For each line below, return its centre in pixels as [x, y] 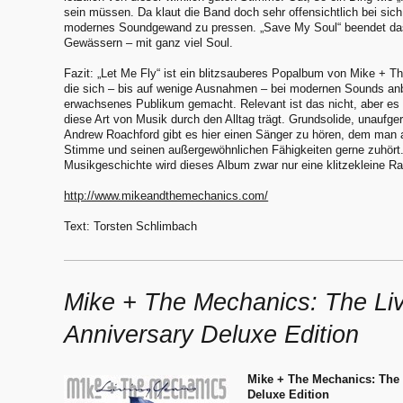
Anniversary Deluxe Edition [212, 335]
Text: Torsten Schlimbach [131, 226]
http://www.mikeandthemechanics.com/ [166, 196]
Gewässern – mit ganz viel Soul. [149, 43]
